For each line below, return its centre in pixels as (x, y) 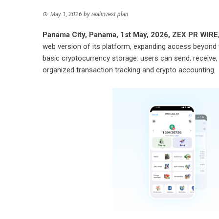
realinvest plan (110, 14)
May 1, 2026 (66, 14)
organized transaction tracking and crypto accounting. (129, 70)
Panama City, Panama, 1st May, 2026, (107, 35)
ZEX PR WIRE (195, 35)
